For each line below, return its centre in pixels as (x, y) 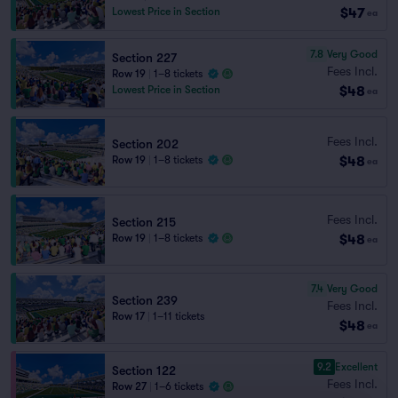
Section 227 (144, 58)
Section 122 (144, 370)
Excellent (356, 366)
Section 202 (145, 144)
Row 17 (128, 316)
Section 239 (145, 300)
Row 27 (129, 386)
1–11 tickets (179, 316)
